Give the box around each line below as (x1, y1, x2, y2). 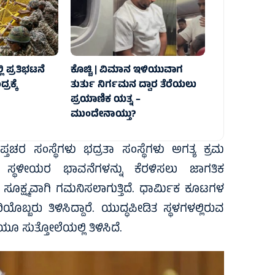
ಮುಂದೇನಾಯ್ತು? (70, 106, 136, 123)
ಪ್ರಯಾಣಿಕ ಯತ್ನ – (70, 91, 141, 108)
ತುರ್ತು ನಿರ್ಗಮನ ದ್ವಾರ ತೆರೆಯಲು (70, 77, 196, 93)
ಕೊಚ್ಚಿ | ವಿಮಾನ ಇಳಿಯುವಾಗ (70, 62, 183, 79)
